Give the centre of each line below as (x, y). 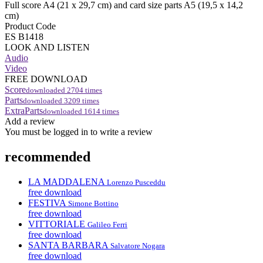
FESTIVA (47, 203)
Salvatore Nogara (138, 245)
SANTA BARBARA (68, 245)
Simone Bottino (93, 203)
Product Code (30, 26)
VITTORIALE (57, 224)
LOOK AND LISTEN (47, 47)
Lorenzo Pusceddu (136, 182)
